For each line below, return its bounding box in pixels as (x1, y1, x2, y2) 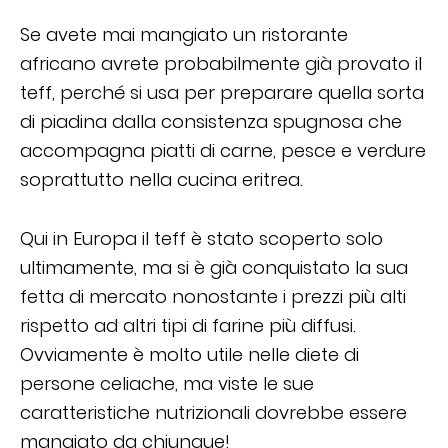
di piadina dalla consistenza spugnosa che (20, 109, 402, 135)
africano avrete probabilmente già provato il (20, 51, 422, 77)
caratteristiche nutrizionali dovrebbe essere (20, 400, 407, 426)
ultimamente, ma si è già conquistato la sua (20, 255, 408, 281)
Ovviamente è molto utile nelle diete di (20, 342, 359, 368)
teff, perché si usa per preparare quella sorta (20, 80, 424, 106)
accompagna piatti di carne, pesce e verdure (20, 138, 426, 164)
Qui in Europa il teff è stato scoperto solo (20, 226, 383, 252)
